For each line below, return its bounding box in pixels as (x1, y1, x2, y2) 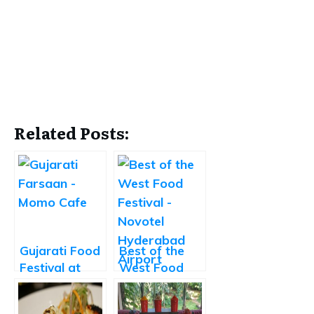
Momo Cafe (20, 277, 88, 292)
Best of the (119, 243, 184, 258)
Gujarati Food (20, 243, 100, 258)
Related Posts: (14, 121, 129, 144)
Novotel (119, 294, 165, 308)
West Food (119, 260, 184, 275)
